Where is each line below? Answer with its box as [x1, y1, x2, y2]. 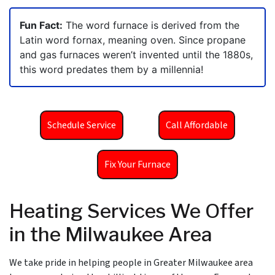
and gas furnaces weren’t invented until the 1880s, [20, 48, 253, 61]
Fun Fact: [20, 19, 63, 32]
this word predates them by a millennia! [20, 63, 203, 76]
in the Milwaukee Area [9, 222, 212, 247]
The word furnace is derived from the [63, 19, 239, 32]
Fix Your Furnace [104, 158, 171, 172]
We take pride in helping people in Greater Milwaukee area [9, 256, 253, 270]
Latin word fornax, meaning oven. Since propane [20, 34, 246, 47]
